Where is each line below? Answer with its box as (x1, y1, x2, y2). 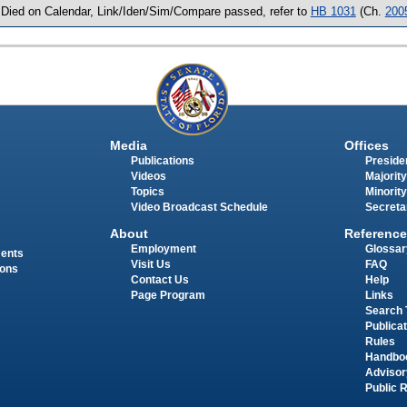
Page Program (130, 289, 205, 301)
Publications (130, 155, 194, 167)
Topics (130, 186, 164, 198)
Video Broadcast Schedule (130, 202, 268, 213)
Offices (343, 138, 389, 154)
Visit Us (130, 258, 171, 270)
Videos (130, 171, 166, 183)
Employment (130, 243, 196, 254)
